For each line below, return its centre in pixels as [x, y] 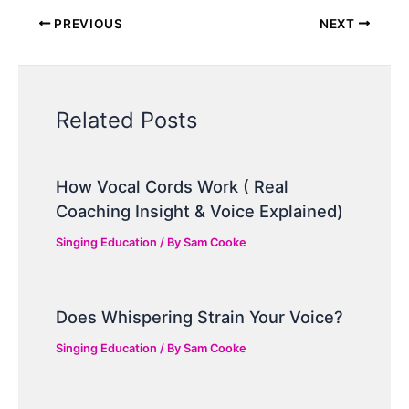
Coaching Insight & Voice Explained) [200, 211]
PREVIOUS [87, 23]
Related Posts [127, 121]
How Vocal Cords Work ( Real [173, 187]
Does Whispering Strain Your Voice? [200, 317]
